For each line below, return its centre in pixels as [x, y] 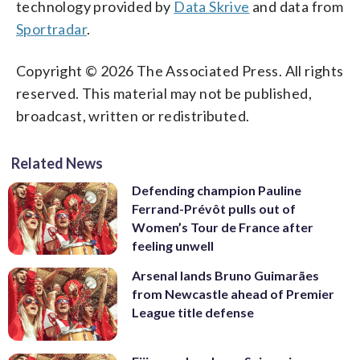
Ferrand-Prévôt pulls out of [214, 208]
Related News [57, 163]
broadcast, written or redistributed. [133, 115]
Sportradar [52, 29]
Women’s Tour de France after [223, 227]
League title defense [193, 313]
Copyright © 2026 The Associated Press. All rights [180, 70]
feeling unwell [173, 245]
